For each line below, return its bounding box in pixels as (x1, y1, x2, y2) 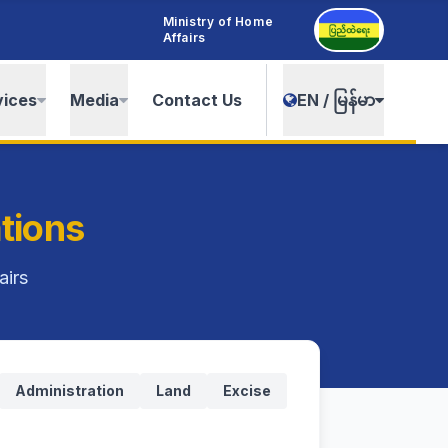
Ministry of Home (162, 14, 274, 29)
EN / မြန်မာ (297, 90, 375, 110)
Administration (15, 382, 124, 399)
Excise (223, 382, 271, 399)
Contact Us (152, 90, 242, 110)
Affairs (162, 30, 206, 45)
